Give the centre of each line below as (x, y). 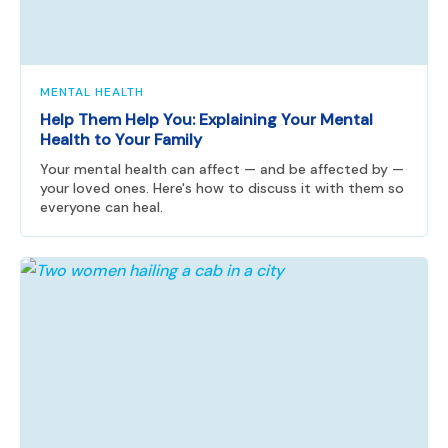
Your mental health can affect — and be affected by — (222, 168)
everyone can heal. (101, 206)
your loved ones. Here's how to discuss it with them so (222, 187)
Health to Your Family (121, 139)
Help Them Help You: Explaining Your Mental (206, 119)
